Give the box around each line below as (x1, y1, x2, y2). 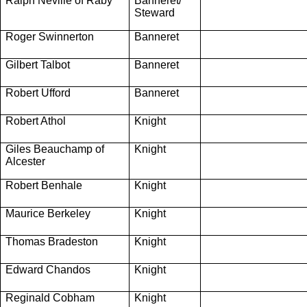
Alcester (5, 155, 45, 167)
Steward (134, 6, 175, 19)
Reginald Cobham (5, 291, 95, 304)
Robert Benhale (5, 179, 82, 191)
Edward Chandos (5, 263, 90, 275)
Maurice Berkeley (5, 207, 90, 219)
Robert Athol (5, 114, 66, 127)
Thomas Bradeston (5, 235, 98, 247)
